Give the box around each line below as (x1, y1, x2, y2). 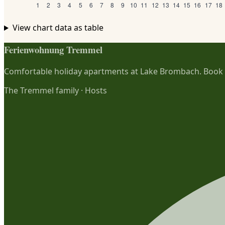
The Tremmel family (4, 84, 79, 96)
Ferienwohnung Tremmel (4, 42, 102, 56)
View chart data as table (12, 22, 103, 34)
